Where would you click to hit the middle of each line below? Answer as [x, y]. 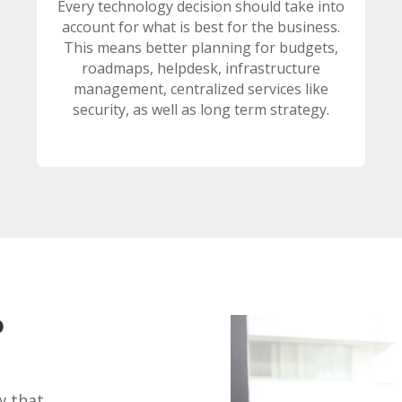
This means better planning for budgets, [201, 48]
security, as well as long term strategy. [201, 110]
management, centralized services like [201, 89]
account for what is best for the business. [201, 27]
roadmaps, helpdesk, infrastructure [201, 69]
